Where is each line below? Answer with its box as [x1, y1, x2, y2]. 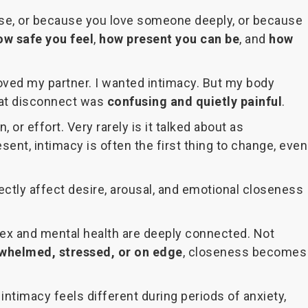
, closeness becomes [182, 245, 307, 260]
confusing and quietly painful [107, 94, 282, 109]
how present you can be [99, 32, 239, 47]
